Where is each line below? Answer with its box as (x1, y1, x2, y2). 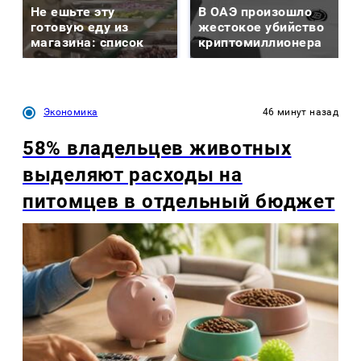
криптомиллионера (198, 35, 322, 51)
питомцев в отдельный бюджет (23, 190, 335, 214)
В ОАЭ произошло (198, 4, 313, 20)
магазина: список (31, 35, 144, 51)
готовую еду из (31, 19, 129, 35)
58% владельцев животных (23, 137, 292, 160)
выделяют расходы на (23, 164, 243, 187)
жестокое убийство (198, 19, 325, 35)
